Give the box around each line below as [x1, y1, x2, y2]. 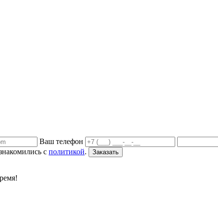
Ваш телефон [39, 137, 83, 145]
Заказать [92, 148, 119, 156]
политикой [49, 147, 85, 156]
